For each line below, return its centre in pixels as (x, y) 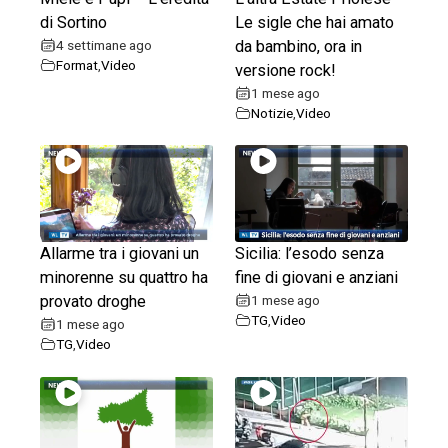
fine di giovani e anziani (317, 278)
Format (77, 64)
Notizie (272, 112)
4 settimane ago (104, 44)
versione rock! (286, 70)
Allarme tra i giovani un (119, 254)
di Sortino (73, 22)
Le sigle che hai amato (315, 22)
